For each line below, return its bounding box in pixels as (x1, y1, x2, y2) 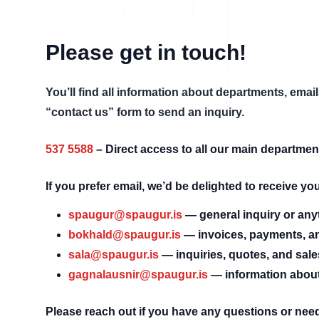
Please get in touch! (46, 41, 246, 64)
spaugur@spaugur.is (68, 209, 182, 221)
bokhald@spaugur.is (68, 229, 181, 241)
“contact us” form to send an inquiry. (46, 106, 244, 118)
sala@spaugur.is (68, 249, 159, 261)
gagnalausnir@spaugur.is (68, 268, 208, 281)
